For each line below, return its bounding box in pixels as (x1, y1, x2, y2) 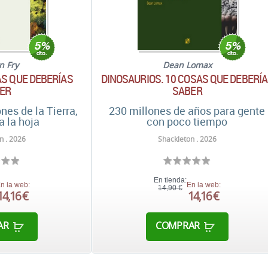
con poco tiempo (147, 114, 228, 129)
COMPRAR (155, 219, 200, 233)
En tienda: (153, 176, 187, 184)
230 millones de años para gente (109, 103, 266, 118)
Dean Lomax (162, 59, 212, 71)
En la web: (186, 181, 221, 189)
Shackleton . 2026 (157, 134, 217, 144)
